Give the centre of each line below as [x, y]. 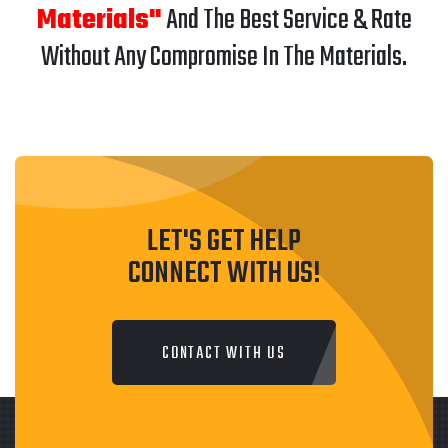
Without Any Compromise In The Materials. [224, 57]
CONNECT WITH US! [224, 273]
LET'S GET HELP [224, 241]
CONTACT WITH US [224, 353]
